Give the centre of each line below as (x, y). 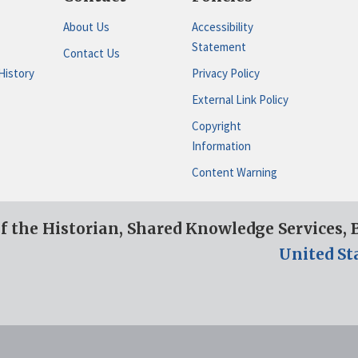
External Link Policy (240, 99)
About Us (86, 27)
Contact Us (91, 53)
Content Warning (234, 172)
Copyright (216, 125)
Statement (219, 47)
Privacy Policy (225, 73)
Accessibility (222, 27)
